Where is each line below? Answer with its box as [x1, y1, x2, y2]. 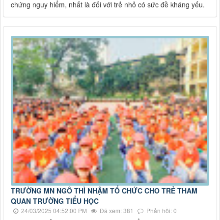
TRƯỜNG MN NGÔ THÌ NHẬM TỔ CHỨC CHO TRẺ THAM [11, 186, 197, 196]
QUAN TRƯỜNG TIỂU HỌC [11, 196, 99, 206]
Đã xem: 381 [98, 206, 134, 215]
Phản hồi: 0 [145, 206, 177, 215]
